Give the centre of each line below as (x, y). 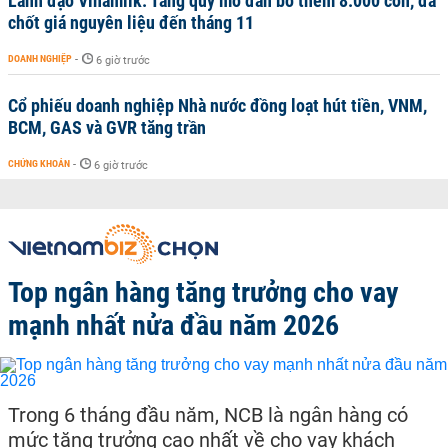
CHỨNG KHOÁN (39, 163)
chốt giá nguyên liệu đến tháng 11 (131, 22)
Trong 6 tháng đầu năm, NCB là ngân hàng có (208, 414)
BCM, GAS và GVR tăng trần (107, 127)
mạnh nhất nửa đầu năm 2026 (173, 325)
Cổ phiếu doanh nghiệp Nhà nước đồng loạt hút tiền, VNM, (217, 105)
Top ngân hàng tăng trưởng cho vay (203, 292)
